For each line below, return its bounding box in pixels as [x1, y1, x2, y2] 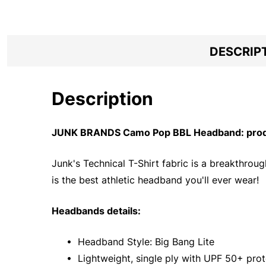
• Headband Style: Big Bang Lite [64, 235, 214, 248]
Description [52, 87, 153, 109]
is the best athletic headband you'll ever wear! [52, 173, 259, 186]
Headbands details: [52, 204, 141, 217]
